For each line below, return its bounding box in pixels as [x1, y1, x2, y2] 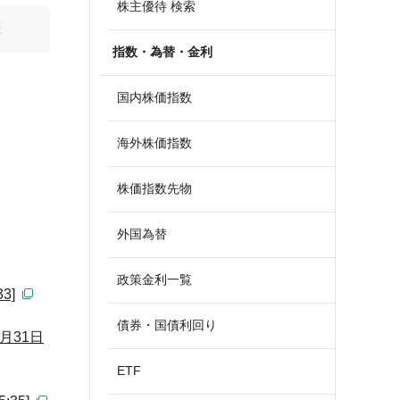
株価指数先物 [117, 181, 192, 196]
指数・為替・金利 [112, 45, 212, 59]
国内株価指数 [117, 90, 192, 104]
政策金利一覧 [117, 272, 192, 287]
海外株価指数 [117, 136, 192, 150]
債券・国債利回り [117, 318, 217, 332]
